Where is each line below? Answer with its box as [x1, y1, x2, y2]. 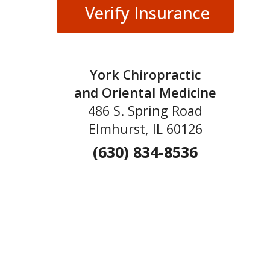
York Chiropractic [90, 65, 201, 83]
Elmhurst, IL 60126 [88, 119, 202, 137]
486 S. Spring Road [88, 101, 203, 119]
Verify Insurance [81, 2, 210, 25]
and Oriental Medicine [74, 83, 217, 101]
